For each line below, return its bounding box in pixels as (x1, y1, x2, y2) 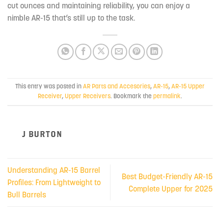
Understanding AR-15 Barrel (7, 165, 100, 175)
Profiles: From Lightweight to (7, 177, 101, 188)
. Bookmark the (110, 92, 153, 101)
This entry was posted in (15, 82, 83, 91)
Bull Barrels (7, 190, 46, 200)
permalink (153, 92, 181, 101)
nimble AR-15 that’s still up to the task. (7, 12, 135, 23)
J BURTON (22, 129, 62, 138)
